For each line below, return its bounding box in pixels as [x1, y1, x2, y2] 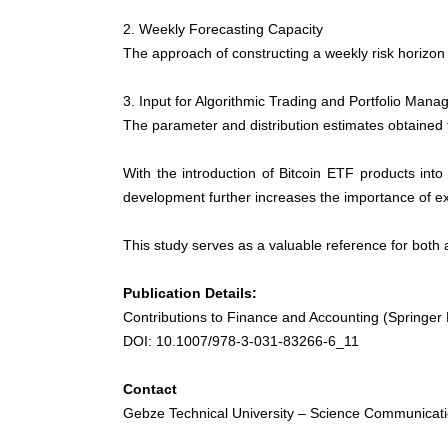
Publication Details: [123, 285, 257, 302]
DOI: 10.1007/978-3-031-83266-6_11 [123, 333, 359, 350]
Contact [123, 381, 177, 398]
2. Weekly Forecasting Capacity [123, 21, 323, 38]
